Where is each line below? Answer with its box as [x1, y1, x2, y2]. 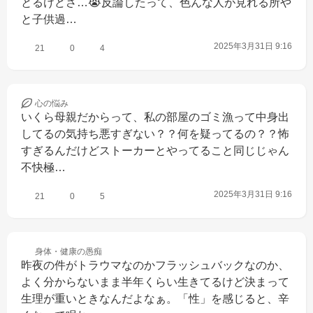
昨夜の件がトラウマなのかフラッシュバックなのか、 [21, 259, 289, 271]
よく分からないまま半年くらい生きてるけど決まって [21, 276, 289, 288]
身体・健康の [35, 247, 85, 256]
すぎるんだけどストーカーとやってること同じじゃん [21, 145, 289, 156]
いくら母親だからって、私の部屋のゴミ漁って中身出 [21, 111, 289, 123]
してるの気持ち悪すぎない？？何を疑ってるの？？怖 [21, 128, 289, 140]
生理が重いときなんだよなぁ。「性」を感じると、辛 [21, 293, 289, 305]
